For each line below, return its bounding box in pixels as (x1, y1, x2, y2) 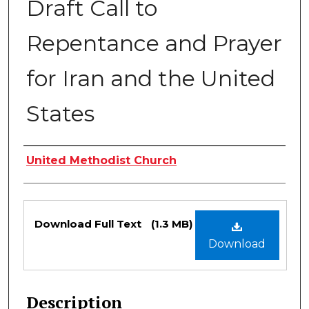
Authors (23, 149, 90, 172)
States (26, 100, 94, 128)
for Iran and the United (26, 65, 275, 92)
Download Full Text (34, 217, 144, 231)
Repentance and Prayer (26, 30, 282, 57)
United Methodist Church (26, 154, 177, 168)
